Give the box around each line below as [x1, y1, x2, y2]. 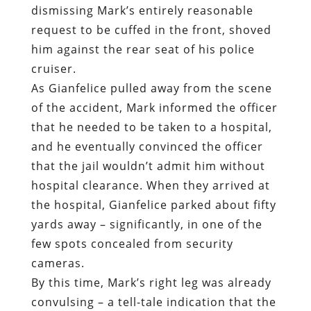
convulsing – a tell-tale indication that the [31, 203, 276, 219]
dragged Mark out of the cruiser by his [31, 242, 258, 258]
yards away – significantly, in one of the [31, 126, 262, 142]
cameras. [31, 165, 85, 180]
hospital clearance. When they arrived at [31, 87, 270, 103]
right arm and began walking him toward [31, 262, 270, 278]
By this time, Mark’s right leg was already [31, 184, 271, 200]
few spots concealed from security [31, 145, 233, 161]
